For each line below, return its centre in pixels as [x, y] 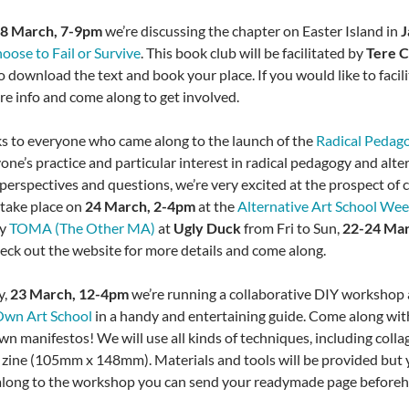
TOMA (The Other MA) [83, 228]
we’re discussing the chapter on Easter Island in [253, 31]
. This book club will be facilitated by [254, 52]
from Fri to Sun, [294, 228]
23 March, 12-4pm [71, 294]
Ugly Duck [209, 228]
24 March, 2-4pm [141, 206]
